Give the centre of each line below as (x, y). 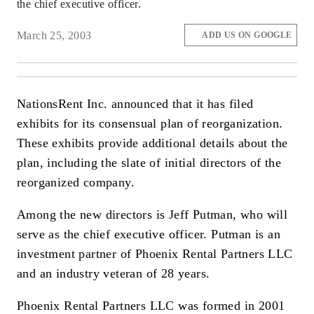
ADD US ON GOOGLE (247, 35)
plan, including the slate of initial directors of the (149, 163)
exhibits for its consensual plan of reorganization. (150, 124)
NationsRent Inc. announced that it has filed (135, 104)
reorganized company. (76, 183)
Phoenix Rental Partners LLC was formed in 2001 (151, 305)
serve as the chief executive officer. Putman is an (149, 234)
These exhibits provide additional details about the (152, 143)
